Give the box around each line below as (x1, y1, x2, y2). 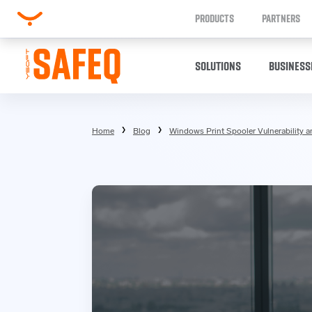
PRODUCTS (195, 12, 234, 25)
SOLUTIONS (195, 58, 241, 73)
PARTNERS (262, 12, 300, 25)
